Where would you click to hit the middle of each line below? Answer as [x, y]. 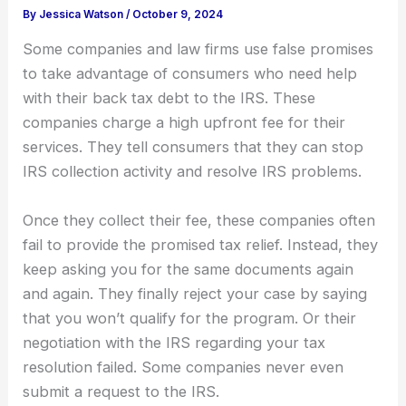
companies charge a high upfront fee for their [184, 123]
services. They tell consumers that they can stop [193, 147]
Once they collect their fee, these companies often [199, 220]
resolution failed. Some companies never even [184, 367]
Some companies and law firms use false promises [198, 49]
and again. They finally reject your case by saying [195, 293]
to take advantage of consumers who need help [190, 74]
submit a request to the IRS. [121, 391]
